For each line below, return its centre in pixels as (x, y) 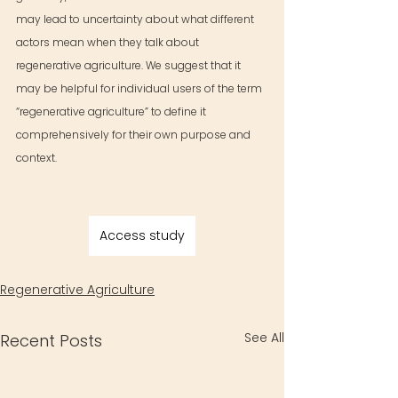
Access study (142, 235)
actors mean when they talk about (109, 42)
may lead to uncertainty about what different (136, 19)
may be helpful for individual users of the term (140, 88)
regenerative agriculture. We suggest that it (130, 65)
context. (36, 158)
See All (264, 338)
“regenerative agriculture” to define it (112, 111)
